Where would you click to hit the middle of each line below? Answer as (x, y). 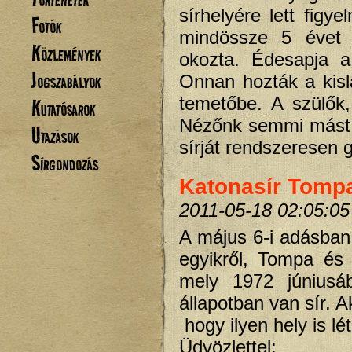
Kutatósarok (63, 108)
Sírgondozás (65, 163)
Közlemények (66, 53)
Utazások (55, 136)
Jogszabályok (66, 81)
